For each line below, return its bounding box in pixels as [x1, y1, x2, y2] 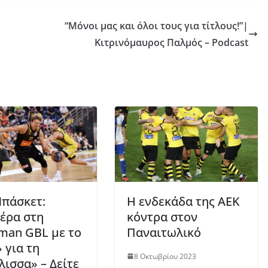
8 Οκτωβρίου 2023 [134, 251, 196, 261]
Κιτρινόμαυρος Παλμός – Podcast [95, 36, 248, 50]
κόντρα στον [127, 208, 197, 225]
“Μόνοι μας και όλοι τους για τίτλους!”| [65, 19, 248, 33]
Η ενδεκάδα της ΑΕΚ [127, 193, 240, 209]
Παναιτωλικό [127, 224, 201, 240]
